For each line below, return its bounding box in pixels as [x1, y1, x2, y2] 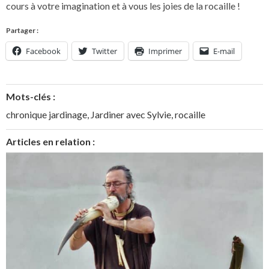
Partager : [6, 25, 38, 35]
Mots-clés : [6, 90, 55, 102]
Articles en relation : [6, 135, 95, 147]
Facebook [26, 45, 61, 56]
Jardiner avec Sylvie [91, 108, 171, 120]
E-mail [213, 45, 235, 56]
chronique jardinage [6, 108, 87, 120]
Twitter [92, 45, 117, 56]
